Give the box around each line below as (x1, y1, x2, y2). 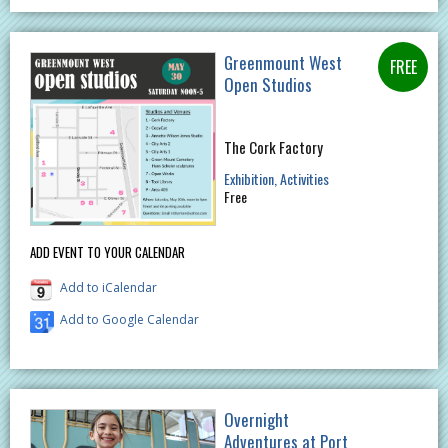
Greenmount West (223, 50, 342, 76)
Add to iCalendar (60, 278, 157, 296)
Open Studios (223, 72, 312, 98)
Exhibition (223, 168, 274, 190)
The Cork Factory (223, 136, 323, 159)
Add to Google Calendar (60, 310, 199, 328)
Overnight (223, 406, 289, 432)
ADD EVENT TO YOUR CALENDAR (30, 241, 185, 262)
